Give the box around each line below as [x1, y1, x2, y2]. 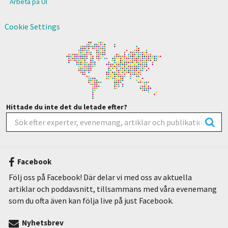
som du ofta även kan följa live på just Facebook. [8, 195, 174, 206]
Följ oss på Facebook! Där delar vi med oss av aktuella [8, 172, 192, 182]
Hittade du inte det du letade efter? [6, 102, 127, 111]
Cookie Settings [4, 21, 60, 32]
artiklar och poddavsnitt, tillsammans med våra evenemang [8, 183, 217, 194]
